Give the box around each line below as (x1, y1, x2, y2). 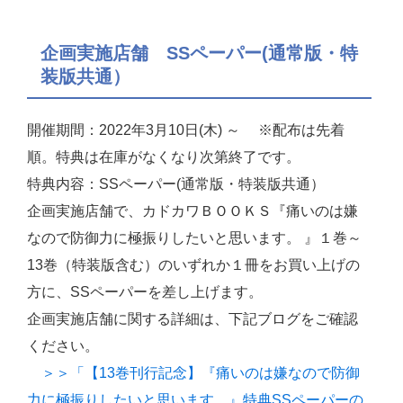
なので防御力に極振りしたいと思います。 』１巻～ (27, 230, 362, 246)
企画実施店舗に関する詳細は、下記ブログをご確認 (27, 311, 358, 327)
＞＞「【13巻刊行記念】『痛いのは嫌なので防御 (27, 365, 360, 381)
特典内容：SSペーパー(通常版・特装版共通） (27, 176, 325, 193)
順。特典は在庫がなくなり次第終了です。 (27, 149, 300, 166)
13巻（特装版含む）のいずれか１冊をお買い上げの (27, 257, 360, 273)
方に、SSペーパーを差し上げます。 (27, 284, 263, 300)
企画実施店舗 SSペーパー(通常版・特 (40, 43, 358, 64)
